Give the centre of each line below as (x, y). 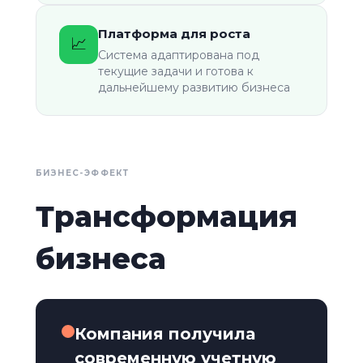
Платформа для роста (174, 33)
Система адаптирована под (179, 55)
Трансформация (167, 216)
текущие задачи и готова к (176, 71)
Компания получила (165, 333)
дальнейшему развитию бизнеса (194, 87)
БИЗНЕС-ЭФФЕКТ (83, 173)
